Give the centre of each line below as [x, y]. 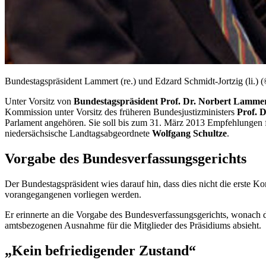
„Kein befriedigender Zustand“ [100, 250]
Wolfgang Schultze [189, 133]
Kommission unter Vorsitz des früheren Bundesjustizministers [121, 112]
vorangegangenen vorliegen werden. [73, 194]
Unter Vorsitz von [39, 101]
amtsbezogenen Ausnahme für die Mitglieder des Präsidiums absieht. [133, 225]
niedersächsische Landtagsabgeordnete [78, 133]
